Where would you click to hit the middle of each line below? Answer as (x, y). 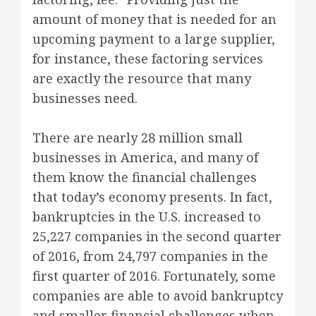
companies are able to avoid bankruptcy (158, 296)
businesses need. (85, 98)
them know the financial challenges (145, 177)
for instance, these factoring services (148, 59)
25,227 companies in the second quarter (157, 236)
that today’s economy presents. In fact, (152, 197)
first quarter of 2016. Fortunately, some (154, 276)
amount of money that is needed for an (154, 19)
